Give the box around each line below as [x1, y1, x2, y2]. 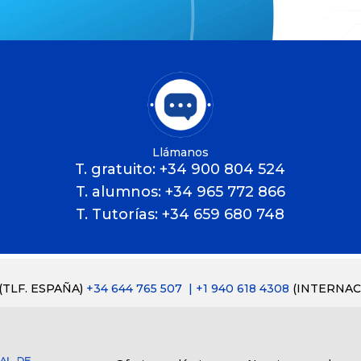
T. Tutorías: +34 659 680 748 [76, 205, 285, 223]
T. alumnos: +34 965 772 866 [75, 182, 285, 201]
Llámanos [151, 144, 209, 160]
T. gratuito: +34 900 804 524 [75, 160, 286, 178]
